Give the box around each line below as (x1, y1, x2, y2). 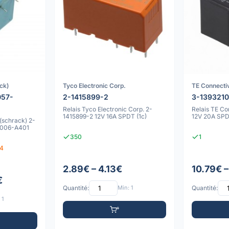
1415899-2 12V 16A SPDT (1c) (62, 112, 147, 120)
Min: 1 (117, 184, 133, 192)
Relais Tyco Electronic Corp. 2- (62, 105, 152, 113)
